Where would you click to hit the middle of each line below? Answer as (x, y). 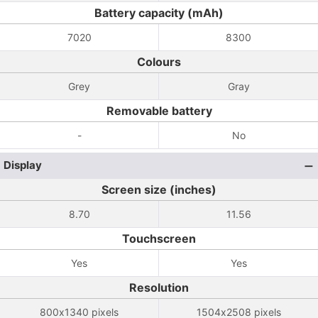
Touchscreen (159, 238)
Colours (159, 62)
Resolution (159, 287)
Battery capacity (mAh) (159, 13)
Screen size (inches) (159, 190)
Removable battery (159, 111)
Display (23, 165)
